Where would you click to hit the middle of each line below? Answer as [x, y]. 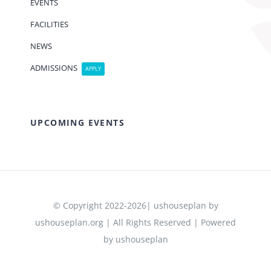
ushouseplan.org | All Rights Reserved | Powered [135, 223]
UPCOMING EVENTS [77, 123]
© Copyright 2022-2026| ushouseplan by [135, 206]
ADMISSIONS [54, 68]
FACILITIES [49, 24]
